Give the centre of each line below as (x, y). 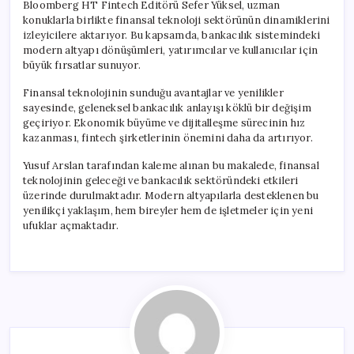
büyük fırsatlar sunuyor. (82, 65)
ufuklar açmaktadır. (71, 225)
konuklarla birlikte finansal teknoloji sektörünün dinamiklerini (177, 20)
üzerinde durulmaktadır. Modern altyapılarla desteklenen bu (171, 195)
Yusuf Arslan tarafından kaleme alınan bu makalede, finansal (171, 165)
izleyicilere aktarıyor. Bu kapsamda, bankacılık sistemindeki (172, 35)
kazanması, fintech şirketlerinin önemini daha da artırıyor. (168, 137)
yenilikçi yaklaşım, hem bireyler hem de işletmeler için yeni (168, 210)
